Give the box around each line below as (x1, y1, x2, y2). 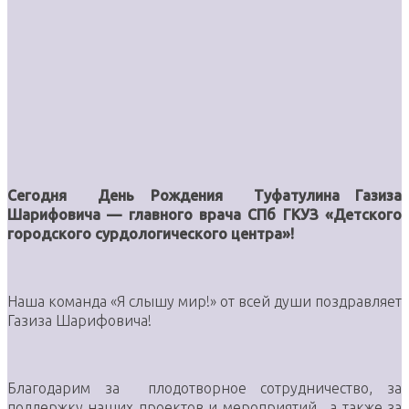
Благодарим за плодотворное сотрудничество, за (7, 379, 402, 396)
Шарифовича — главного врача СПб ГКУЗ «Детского (7, 205, 402, 223)
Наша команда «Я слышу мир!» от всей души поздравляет (7, 292, 402, 309)
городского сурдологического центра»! (7, 225, 294, 242)
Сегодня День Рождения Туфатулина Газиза (7, 186, 402, 204)
